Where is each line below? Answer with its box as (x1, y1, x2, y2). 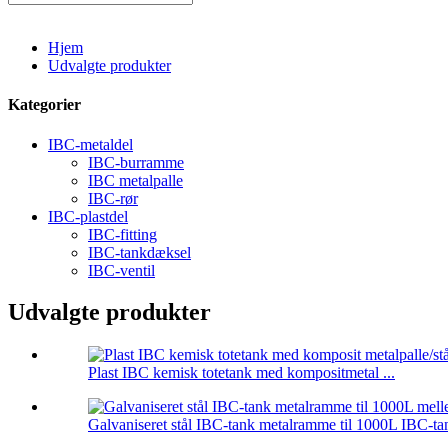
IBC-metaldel (48, 135, 133, 153)
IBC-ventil (88, 261, 155, 279)
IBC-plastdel (48, 207, 128, 225)
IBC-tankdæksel (88, 243, 191, 261)
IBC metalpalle (88, 171, 183, 189)
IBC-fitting (88, 225, 157, 243)
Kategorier (8, 96, 81, 114)
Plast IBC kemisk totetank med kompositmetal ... (88, 364, 395, 382)
